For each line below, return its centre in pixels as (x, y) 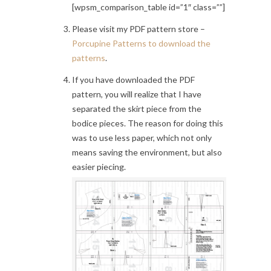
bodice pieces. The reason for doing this (148, 123)
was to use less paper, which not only (142, 138)
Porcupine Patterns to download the (141, 43)
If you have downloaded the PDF (133, 80)
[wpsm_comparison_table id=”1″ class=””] (149, 7)
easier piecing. (99, 167)
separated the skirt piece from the (137, 109)
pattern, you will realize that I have (137, 94)
